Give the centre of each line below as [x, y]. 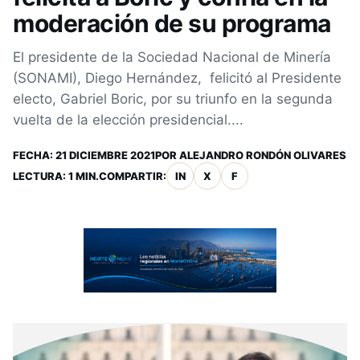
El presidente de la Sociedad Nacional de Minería [172, 57]
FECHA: [34, 155]
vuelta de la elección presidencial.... [128, 120]
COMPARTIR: [133, 176]
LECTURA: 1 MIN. [56, 176]
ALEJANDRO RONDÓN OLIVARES [263, 155]
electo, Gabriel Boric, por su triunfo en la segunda [173, 99]
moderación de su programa [172, 23]
